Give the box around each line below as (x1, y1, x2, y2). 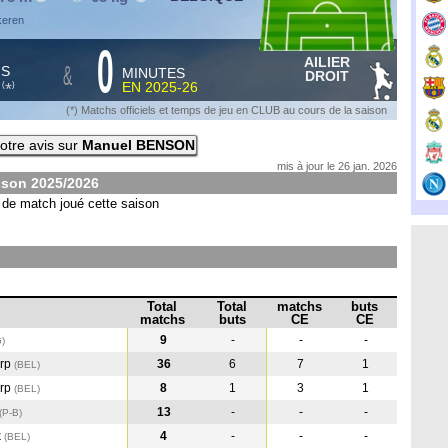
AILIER (304, 54, 350, 70)
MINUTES (122, 65, 185, 81)
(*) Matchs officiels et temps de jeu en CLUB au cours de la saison (66, 104, 387, 116)
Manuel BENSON (81, 137, 195, 153)
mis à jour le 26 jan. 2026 (277, 160, 397, 172)
